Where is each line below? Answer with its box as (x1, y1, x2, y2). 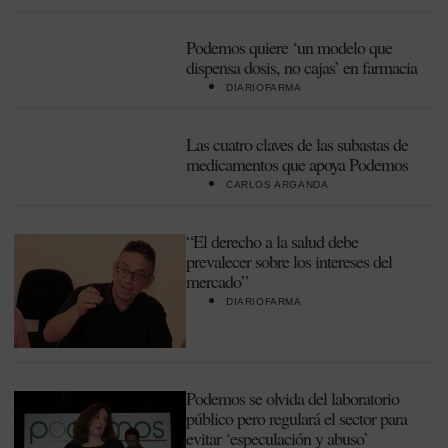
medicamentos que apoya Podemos (186, 152, 408, 176)
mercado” (186, 269, 248, 293)
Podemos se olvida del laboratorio (186, 386, 399, 410)
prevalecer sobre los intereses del (186, 249, 392, 273)
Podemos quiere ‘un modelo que (186, 35, 392, 59)
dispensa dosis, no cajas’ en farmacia (186, 55, 417, 79)
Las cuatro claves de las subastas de (186, 132, 408, 156)
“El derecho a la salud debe (186, 229, 358, 253)
